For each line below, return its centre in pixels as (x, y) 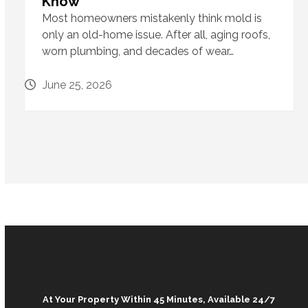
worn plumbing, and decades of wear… (137, 52)
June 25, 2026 (77, 85)
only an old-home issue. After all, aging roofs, (156, 35)
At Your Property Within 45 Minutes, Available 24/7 (159, 300)
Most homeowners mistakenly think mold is (152, 19)
